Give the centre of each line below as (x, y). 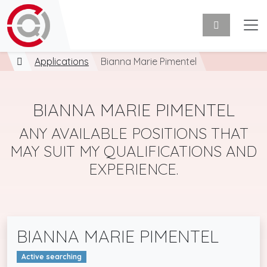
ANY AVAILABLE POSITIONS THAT (133, 133)
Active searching (51, 257)
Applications (62, 61)
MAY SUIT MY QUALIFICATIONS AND (133, 151)
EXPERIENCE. (133, 169)
